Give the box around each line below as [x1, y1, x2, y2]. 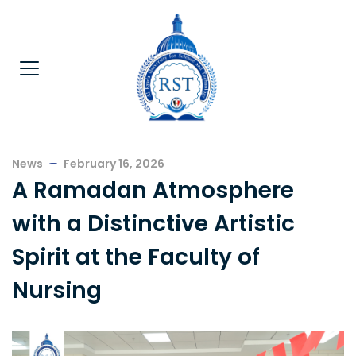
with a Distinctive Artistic [12, 207, 295, 239]
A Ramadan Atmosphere [12, 174, 294, 206]
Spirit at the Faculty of [12, 241, 260, 273]
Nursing [12, 274, 102, 306]
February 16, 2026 [64, 155, 164, 172]
